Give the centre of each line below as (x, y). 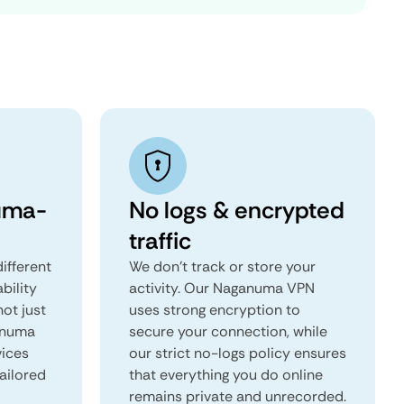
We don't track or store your (222, 266)
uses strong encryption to (215, 310)
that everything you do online (226, 375)
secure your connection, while (228, 331)
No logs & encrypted (237, 210)
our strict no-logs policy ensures (238, 353)
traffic (160, 241)
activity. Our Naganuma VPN (222, 288)
